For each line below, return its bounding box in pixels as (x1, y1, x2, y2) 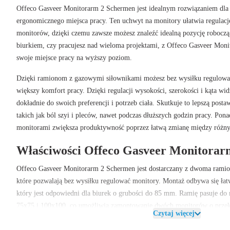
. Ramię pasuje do (175, 189, 229, 197)
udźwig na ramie (16, 214, 65, 222)
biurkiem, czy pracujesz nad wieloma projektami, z (16, 42, 167, 49)
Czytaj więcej (152, 209, 195, 217)
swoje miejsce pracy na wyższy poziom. (16, 54, 132, 62)
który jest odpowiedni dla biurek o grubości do (16, 189, 155, 197)
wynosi (65, 214, 89, 222)
